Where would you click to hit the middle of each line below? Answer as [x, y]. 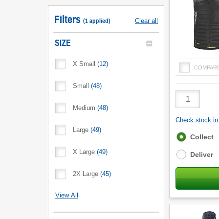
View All [67, 195]
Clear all [146, 21]
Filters [67, 19]
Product [188, 94]
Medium [84, 108]
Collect [202, 137]
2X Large [86, 174]
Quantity [189, 103]
